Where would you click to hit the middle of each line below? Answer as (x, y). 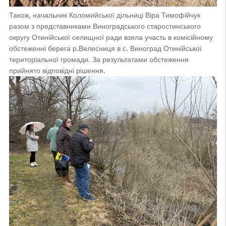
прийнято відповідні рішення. (57, 70)
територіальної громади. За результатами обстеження (99, 59)
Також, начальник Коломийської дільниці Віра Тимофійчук (104, 15)
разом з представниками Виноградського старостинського (105, 26)
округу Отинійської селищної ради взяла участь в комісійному (111, 37)
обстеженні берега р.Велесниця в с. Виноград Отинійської (105, 48)
